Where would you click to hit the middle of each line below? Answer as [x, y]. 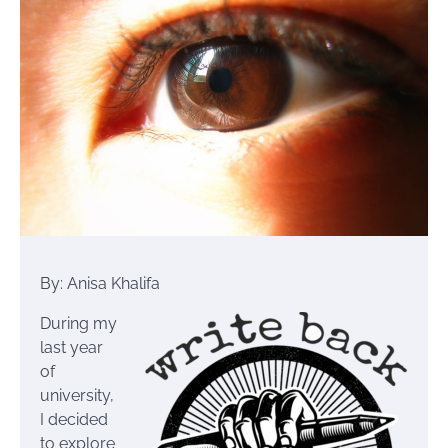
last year [71, 348]
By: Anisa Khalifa [100, 284]
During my [78, 324]
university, [77, 396]
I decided [74, 420]
